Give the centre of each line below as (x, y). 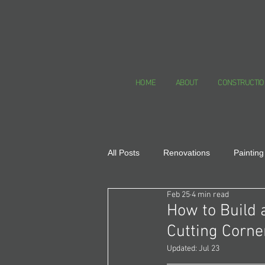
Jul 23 (209, 249)
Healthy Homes (160, 200)
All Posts (124, 152)
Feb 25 (178, 195)
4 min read (210, 195)
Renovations (187, 152)
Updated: (183, 249)
